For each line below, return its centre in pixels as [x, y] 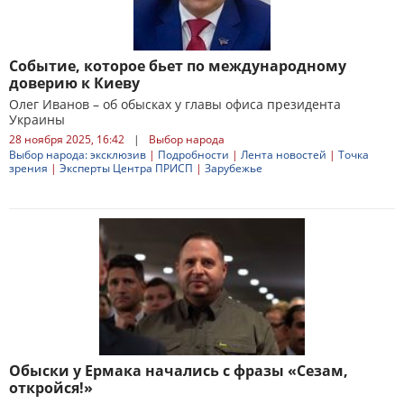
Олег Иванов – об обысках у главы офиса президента [175, 104]
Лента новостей [284, 155]
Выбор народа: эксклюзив [78, 155]
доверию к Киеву [74, 83]
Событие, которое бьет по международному [178, 66]
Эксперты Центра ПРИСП [126, 168]
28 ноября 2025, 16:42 [67, 139]
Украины [37, 119]
